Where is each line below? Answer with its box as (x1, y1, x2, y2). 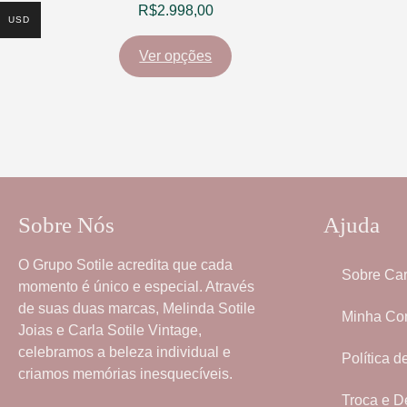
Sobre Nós (18, 212, 114, 237)
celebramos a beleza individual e (18, 343, 231, 360)
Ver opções (139, 47, 213, 64)
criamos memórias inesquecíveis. (18, 365, 233, 382)
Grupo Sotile (33, 256, 114, 273)
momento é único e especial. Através (18, 278, 254, 294)
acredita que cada (114, 256, 233, 273)
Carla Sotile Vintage (68, 322, 198, 338)
